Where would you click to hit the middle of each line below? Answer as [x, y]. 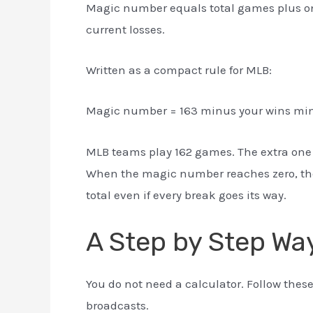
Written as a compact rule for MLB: [179, 70]
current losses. [125, 30]
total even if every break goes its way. [186, 195]
